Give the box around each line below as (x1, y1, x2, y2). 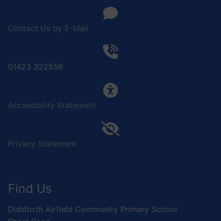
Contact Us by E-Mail (8, 23, 88, 34)
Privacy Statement (8, 139, 76, 149)
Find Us (8, 181, 52, 196)
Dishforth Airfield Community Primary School (8, 204, 177, 214)
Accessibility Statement (8, 100, 96, 110)
